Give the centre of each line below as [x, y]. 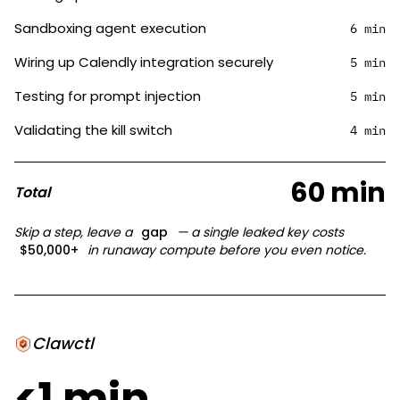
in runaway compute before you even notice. [225, 250]
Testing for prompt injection [108, 96]
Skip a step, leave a [75, 232]
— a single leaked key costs [258, 232]
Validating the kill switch [93, 130]
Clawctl [63, 343]
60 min [338, 193]
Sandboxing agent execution [110, 28]
